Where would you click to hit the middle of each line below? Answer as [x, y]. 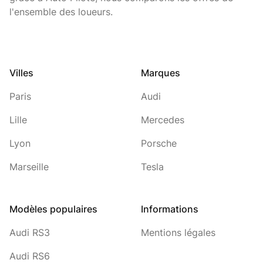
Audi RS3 [30, 232]
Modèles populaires [53, 209]
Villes [21, 73]
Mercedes [163, 119]
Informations [170, 209]
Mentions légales [178, 232]
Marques [161, 73]
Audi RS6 [30, 256]
